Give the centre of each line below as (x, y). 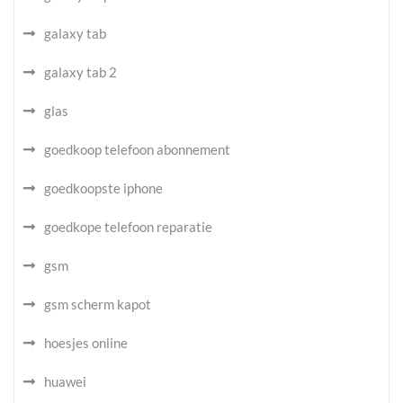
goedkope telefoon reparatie (128, 227)
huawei (65, 381)
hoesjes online (86, 343)
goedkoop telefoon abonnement (137, 149)
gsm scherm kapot (98, 304)
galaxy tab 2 (81, 72)
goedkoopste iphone (103, 188)
